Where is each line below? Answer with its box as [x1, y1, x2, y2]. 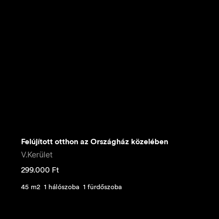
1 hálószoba [44, 184, 79, 191]
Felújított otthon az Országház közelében [21, 138, 168, 146]
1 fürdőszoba [83, 184, 122, 191]
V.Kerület [21, 150, 53, 159]
